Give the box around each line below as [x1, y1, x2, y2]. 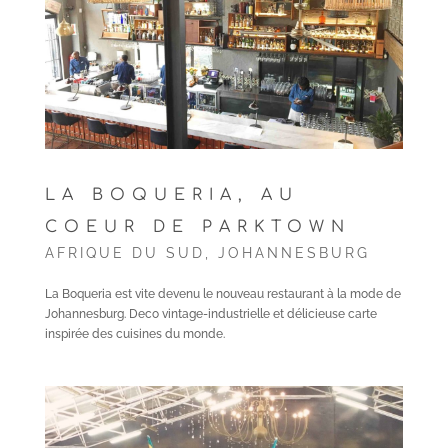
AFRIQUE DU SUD [44, 245, 205, 261]
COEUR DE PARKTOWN [44, 218, 351, 236]
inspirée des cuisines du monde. [44, 327, 225, 341]
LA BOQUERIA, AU [44, 186, 299, 204]
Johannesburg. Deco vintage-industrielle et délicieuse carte [44, 307, 377, 321]
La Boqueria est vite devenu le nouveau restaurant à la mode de [44, 287, 401, 301]
